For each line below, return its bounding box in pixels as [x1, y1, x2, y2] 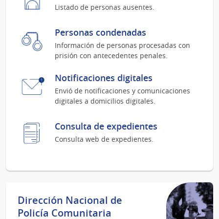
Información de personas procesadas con [55, 40, 190, 50]
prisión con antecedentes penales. [55, 50, 168, 60]
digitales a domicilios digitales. [55, 96, 155, 106]
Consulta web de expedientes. [55, 134, 153, 144]
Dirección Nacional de [18, 193, 122, 207]
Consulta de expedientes [55, 120, 157, 132]
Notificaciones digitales [55, 71, 153, 84]
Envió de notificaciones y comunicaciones [55, 86, 190, 95]
